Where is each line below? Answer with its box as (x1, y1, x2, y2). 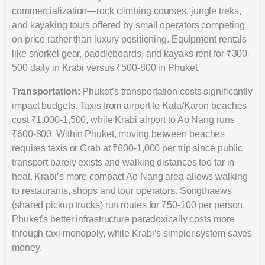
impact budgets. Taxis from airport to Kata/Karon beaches (12, 100, 247, 111)
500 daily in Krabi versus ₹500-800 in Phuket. (12, 62, 200, 73)
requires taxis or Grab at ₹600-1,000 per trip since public (12, 143, 243, 153)
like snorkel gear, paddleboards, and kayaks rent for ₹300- (12, 48, 251, 59)
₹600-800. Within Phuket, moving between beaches (12, 128, 225, 139)
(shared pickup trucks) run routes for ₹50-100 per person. (12, 199, 245, 210)
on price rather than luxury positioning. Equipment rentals (12, 34, 247, 44)
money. (12, 242, 42, 253)
